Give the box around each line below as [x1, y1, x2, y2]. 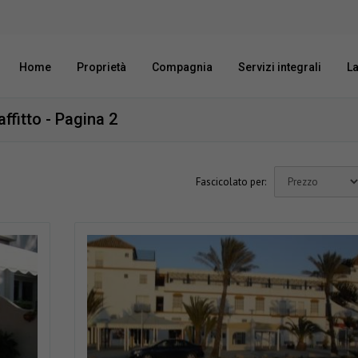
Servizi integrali [238, 61, 321, 74]
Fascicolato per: [195, 175, 266, 189]
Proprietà [77, 61, 126, 74]
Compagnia [152, 61, 213, 74]
